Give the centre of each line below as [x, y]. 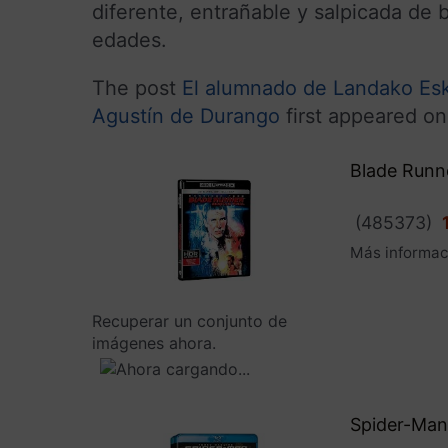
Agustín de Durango [186, 115]
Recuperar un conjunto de [189, 320]
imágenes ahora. [154, 342]
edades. [129, 39]
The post [137, 87]
